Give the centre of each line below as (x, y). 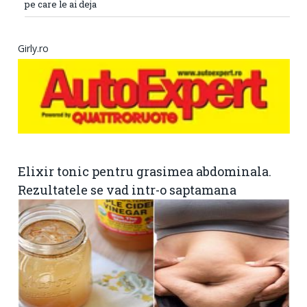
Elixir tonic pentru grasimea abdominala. (145, 172)
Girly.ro (33, 48)
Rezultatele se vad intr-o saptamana (127, 190)
